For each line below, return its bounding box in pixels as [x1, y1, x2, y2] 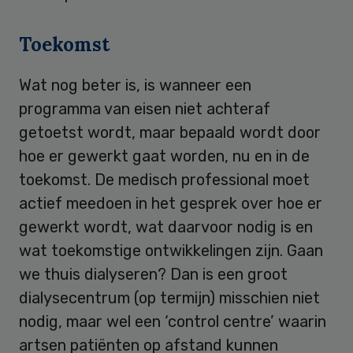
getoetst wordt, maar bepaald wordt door [19, 123, 321, 143]
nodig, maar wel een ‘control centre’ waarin [19, 312, 326, 332]
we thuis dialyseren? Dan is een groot [19, 265, 288, 284]
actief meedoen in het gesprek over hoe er [19, 194, 322, 214]
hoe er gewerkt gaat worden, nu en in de [19, 147, 310, 166]
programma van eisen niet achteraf [19, 99, 270, 119]
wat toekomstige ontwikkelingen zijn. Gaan [19, 241, 323, 261]
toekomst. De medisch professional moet [19, 170, 310, 190]
